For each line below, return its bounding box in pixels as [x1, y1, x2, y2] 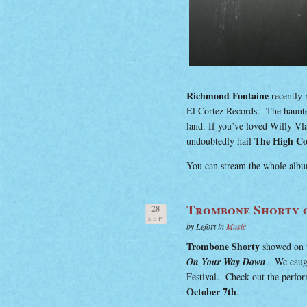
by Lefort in [186, 221, 226, 232]
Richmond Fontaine [186, 88, 269, 103]
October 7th [186, 284, 236, 299]
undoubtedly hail [186, 134, 254, 147]
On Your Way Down [186, 255, 266, 269]
